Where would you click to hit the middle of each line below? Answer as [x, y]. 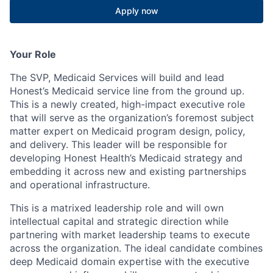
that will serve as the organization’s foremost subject [132, 118]
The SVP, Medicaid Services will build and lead [117, 78]
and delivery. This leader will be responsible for [119, 145]
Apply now [136, 11]
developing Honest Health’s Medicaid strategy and [126, 158]
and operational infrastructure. [80, 185]
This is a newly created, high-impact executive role [127, 105]
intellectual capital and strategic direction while [119, 222]
